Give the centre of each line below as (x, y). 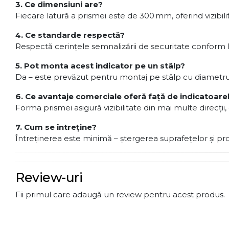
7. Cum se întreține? (56, 127)
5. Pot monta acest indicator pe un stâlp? (100, 66)
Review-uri (49, 177)
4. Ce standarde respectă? (70, 35)
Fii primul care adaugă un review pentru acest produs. (120, 194)
